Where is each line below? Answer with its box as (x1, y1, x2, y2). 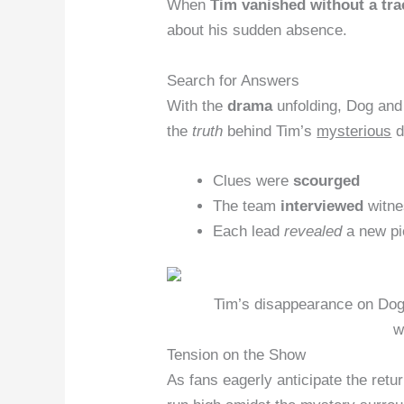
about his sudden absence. (167, 22, 348, 40)
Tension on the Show (167, 346, 307, 364)
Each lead (213, 222, 285, 240)
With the (167, 96, 228, 115)
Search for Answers (167, 71, 300, 89)
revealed (284, 222, 343, 240)
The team (213, 197, 281, 215)
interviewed (280, 197, 364, 215)
